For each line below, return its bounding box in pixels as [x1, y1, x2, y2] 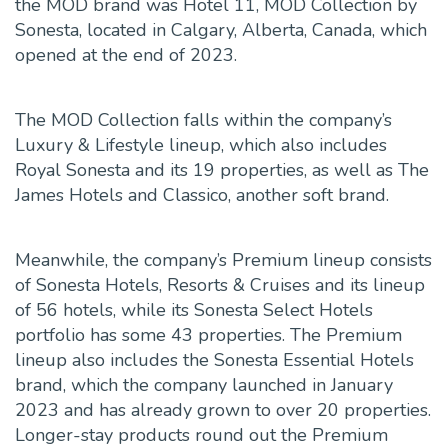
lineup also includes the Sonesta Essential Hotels [15, 348, 414, 373]
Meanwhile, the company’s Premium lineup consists [15, 248, 432, 273]
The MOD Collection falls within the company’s [15, 108, 392, 133]
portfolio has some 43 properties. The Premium [15, 323, 402, 348]
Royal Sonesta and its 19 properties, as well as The [15, 158, 429, 183]
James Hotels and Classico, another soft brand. [15, 183, 389, 208]
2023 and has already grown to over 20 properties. [15, 398, 431, 423]
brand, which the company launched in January [15, 373, 393, 398]
